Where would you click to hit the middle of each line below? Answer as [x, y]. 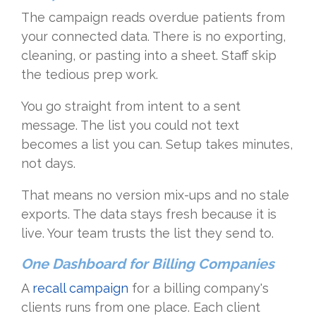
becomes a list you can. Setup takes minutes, [157, 144]
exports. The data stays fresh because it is [149, 214]
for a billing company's [199, 288]
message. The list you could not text [130, 125]
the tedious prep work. [90, 74]
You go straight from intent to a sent [131, 106]
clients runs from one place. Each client [141, 307]
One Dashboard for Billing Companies [148, 263]
